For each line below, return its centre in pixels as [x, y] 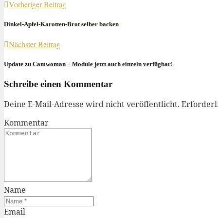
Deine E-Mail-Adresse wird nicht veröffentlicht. [92, 104]
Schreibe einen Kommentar [58, 84]
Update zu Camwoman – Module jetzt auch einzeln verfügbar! [88, 64]
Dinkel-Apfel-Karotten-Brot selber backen [61, 24]
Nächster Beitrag [35, 44]
